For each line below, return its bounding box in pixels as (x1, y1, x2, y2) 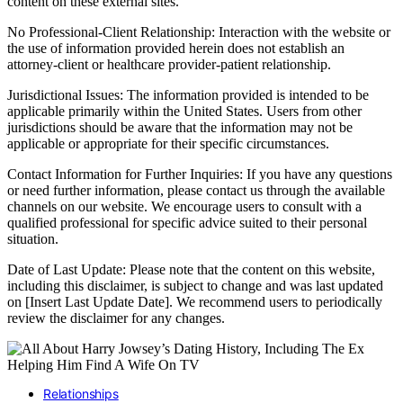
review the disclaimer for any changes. (7, 310, 225, 327)
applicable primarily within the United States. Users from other (7, 103, 362, 120)
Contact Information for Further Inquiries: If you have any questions (7, 166, 392, 183)
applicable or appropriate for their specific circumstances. (7, 136, 329, 152)
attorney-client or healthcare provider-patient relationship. (7, 57, 331, 73)
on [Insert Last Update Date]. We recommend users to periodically (7, 294, 382, 310)
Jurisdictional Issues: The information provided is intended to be (7, 87, 369, 103)
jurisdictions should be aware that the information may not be (7, 120, 353, 136)
